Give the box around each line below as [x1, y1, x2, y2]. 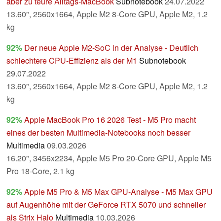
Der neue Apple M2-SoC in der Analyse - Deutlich [24, 42, 198, 54]
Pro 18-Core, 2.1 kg [6, 165, 74, 177]
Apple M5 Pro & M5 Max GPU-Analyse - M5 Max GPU [24, 186, 213, 198]
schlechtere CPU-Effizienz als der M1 [6, 55, 137, 67]
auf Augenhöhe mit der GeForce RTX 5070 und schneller [6, 199, 206, 211]
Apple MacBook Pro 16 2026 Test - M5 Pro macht [24, 114, 196, 126]
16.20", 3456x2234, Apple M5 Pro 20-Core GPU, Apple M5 [6, 152, 212, 164]
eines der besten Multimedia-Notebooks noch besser [6, 127, 190, 139]
